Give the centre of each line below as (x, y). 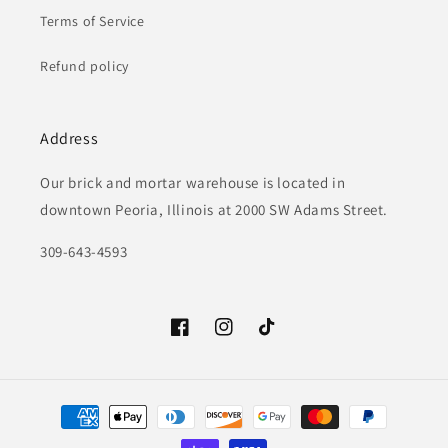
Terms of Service (92, 21)
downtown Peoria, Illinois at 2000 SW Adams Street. (214, 209)
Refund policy (84, 66)
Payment (63, 407)
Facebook (201, 337)
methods (63, 434)
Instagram (247, 337)
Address (69, 138)
